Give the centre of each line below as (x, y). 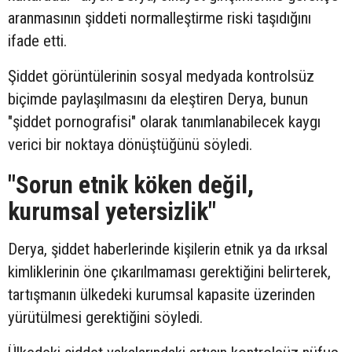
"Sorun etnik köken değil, (131, 185)
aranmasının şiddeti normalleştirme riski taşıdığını (159, 18)
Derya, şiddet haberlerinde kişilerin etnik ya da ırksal (168, 249)
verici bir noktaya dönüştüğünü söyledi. (130, 145)
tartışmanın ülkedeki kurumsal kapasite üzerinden (161, 295)
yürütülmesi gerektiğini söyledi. (105, 318)
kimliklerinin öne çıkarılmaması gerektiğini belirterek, (169, 272)
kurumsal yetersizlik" (112, 212)
